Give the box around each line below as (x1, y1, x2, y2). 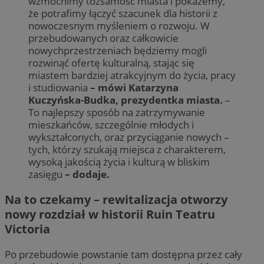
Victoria (5, 221, 50, 237)
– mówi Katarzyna (90, 80, 179, 94)
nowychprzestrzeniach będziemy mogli (28, 43, 207, 57)
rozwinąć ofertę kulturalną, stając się (28, 55, 194, 70)
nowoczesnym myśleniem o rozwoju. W (28, 18, 210, 32)
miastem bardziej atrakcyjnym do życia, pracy (28, 68, 236, 82)
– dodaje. (65, 167, 110, 181)
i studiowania (28, 80, 90, 94)
